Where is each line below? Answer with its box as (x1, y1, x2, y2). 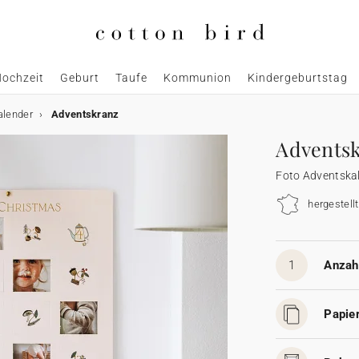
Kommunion (163, 71, 232, 85)
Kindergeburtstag (247, 71, 348, 85)
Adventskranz (51, 108, 119, 121)
